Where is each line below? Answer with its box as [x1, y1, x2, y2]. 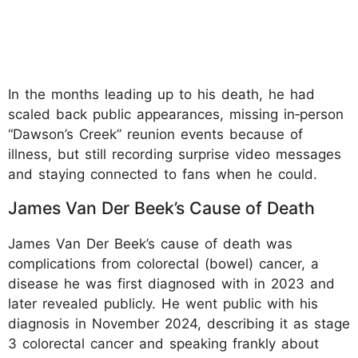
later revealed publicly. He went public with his [8, 295, 318, 312]
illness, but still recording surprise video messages [8, 145, 341, 162]
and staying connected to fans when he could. [8, 165, 317, 182]
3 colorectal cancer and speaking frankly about [8, 335, 319, 352]
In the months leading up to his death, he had [8, 86, 315, 102]
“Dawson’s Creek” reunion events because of [8, 125, 303, 142]
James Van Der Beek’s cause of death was [8, 235, 292, 252]
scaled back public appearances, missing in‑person [8, 105, 344, 122]
